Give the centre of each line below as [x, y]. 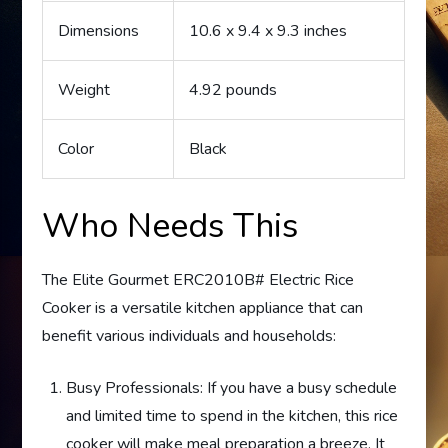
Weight [84, 89]
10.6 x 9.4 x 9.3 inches [268, 30]
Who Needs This [170, 225]
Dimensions [99, 30]
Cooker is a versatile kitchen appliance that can [203, 307]
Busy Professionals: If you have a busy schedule [232, 387]
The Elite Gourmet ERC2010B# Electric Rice [198, 279]
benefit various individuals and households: [189, 335]
